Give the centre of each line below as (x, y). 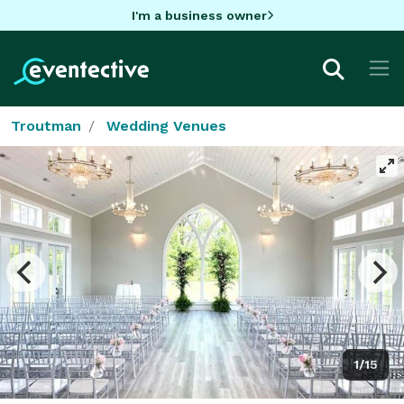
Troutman (46, 125)
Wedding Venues (166, 125)
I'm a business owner (199, 15)
